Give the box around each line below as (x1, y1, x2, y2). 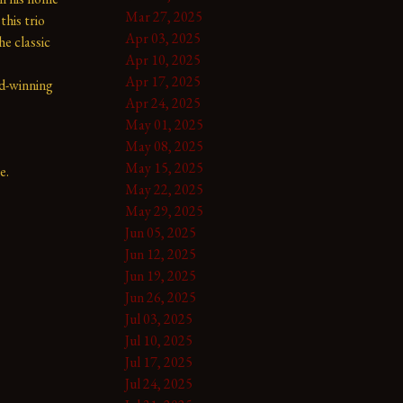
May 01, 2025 (124, 114, 203, 134)
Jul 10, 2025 (124, 330, 193, 350)
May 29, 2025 (124, 201, 203, 220)
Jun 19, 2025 (124, 265, 196, 285)
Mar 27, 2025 (124, 6, 202, 26)
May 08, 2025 (124, 136, 203, 156)
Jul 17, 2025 (124, 352, 193, 372)
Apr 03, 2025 (124, 28, 201, 48)
